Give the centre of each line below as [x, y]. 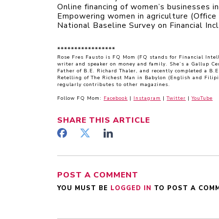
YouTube [202, 98]
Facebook [116, 98]
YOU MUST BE [84, 188]
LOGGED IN [132, 188]
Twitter [176, 98]
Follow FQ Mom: [80, 98]
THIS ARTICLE [118, 120]
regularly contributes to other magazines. [115, 84]
